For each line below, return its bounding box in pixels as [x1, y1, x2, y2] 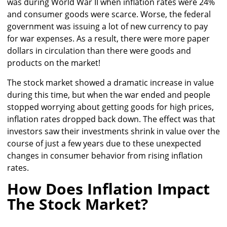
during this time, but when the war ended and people [7, 89, 210, 100]
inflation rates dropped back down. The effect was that [7, 113, 215, 125]
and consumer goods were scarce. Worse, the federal [7, 8, 211, 20]
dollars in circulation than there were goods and [7, 45, 191, 56]
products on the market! [7, 57, 100, 68]
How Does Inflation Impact [7, 178, 210, 199]
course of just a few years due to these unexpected [7, 137, 201, 149]
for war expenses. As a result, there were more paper [7, 32, 210, 44]
